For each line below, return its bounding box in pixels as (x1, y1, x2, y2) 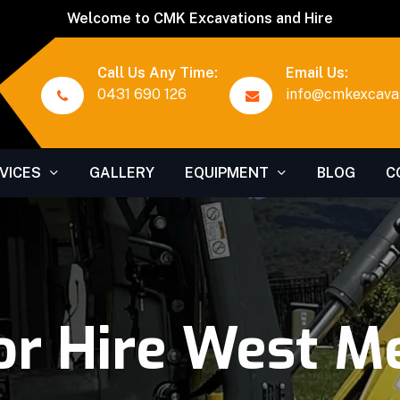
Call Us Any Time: (96, 64, 218, 81)
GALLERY (88, 164, 154, 181)
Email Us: (285, 64, 348, 81)
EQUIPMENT (184, 164, 269, 181)
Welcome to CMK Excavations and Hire (67, 10, 333, 27)
